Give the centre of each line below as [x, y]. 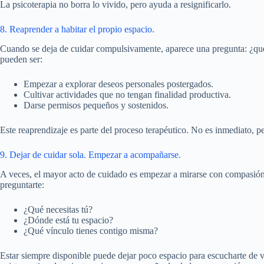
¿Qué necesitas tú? [58, 209]
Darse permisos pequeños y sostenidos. [96, 105]
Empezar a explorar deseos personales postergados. [118, 84]
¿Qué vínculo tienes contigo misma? [91, 230]
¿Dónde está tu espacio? [68, 220]
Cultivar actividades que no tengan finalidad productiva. [127, 94]
